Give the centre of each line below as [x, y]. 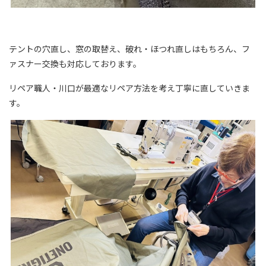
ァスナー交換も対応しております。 [75, 63]
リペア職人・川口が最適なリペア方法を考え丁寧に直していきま [129, 88]
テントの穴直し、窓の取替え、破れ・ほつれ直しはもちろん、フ [129, 48]
